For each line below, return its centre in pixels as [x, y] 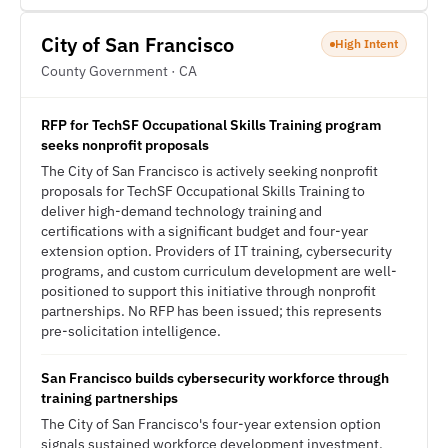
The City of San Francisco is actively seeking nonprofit [209, 171]
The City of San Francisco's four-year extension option [211, 424]
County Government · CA [119, 71]
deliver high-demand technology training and [181, 211]
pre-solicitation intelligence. [131, 331]
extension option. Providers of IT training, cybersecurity [216, 251]
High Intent [366, 43]
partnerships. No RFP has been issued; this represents [211, 311]
